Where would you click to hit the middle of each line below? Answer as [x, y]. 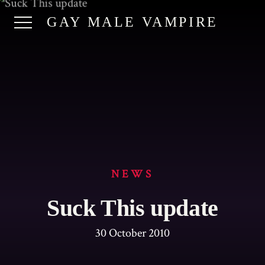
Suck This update [132, 208]
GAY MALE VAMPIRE [132, 22]
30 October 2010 [132, 233]
